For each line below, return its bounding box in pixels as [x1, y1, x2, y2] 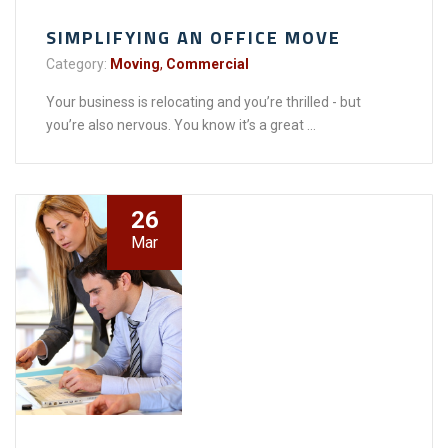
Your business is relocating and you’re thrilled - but [46, 93, 361, 110]
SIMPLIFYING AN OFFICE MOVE [46, 23, 341, 51]
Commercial [166, 55, 249, 72]
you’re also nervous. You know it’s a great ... [46, 116, 316, 133]
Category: [46, 55, 107, 72]
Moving [110, 55, 160, 72]
